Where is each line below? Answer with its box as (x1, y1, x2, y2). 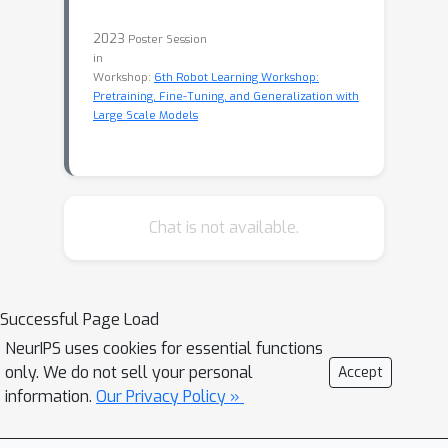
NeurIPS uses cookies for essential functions (5, 338, 323, 359)
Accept (338, 363, 383, 382)
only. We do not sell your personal (5, 362, 253, 383)
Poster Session (128, 32, 207, 47)
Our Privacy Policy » (96, 386, 244, 407)
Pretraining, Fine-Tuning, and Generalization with (93, 89, 359, 104)
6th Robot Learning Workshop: (154, 70, 319, 85)
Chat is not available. (149, 217, 299, 238)
